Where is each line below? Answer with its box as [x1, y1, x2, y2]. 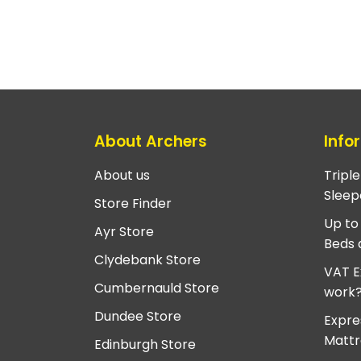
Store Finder [94, 193, 172, 213]
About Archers [94, 131, 207, 153]
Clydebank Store [94, 250, 201, 269]
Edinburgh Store [94, 334, 196, 354]
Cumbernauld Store [94, 278, 219, 297]
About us [94, 165, 150, 185]
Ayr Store [94, 222, 154, 241]
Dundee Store [94, 306, 181, 326]
